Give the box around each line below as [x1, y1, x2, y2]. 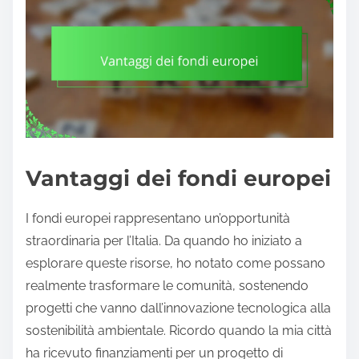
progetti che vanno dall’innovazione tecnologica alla [26, 301, 331, 317]
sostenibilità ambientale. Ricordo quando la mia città [26, 323, 332, 339]
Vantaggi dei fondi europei [26, 165, 331, 192]
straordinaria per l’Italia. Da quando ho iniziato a [26, 233, 302, 249]
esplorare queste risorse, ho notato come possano [26, 256, 325, 272]
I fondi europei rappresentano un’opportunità [26, 211, 290, 227]
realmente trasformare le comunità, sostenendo [26, 278, 309, 294]
